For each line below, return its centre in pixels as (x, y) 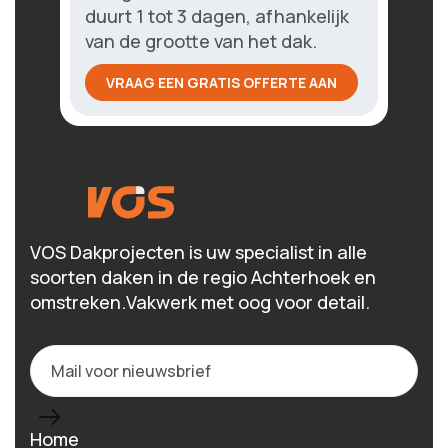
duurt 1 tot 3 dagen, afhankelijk (217, 16)
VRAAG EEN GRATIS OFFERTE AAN (221, 82)
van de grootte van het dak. (201, 41)
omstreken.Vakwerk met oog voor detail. (200, 302)
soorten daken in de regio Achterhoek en (203, 277)
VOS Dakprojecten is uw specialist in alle (198, 252)
